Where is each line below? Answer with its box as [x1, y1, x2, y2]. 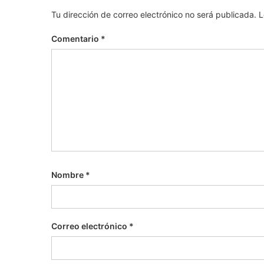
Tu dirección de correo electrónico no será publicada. [51, 9, 256, 20]
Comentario [51, 34, 101, 44]
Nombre [51, 170, 85, 180]
